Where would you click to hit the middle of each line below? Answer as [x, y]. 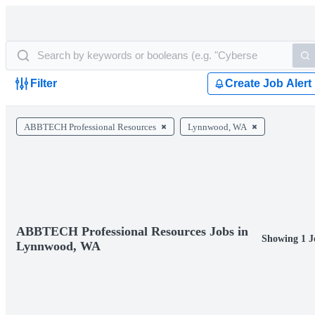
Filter [44, 83]
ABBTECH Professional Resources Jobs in [132, 231]
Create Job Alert [268, 83]
